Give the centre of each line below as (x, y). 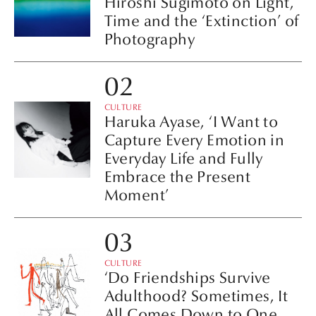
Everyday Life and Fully (183, 158)
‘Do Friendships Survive (187, 278)
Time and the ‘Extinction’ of (201, 22)
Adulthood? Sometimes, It (196, 296)
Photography (149, 40)
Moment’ (136, 195)
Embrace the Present (177, 177)
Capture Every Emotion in (194, 140)
